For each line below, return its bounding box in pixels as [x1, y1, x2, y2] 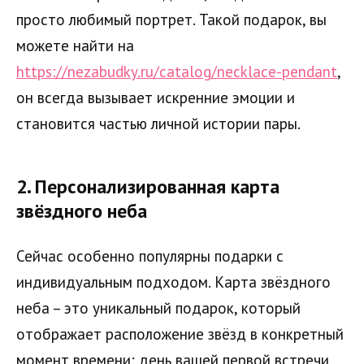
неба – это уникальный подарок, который [16, 297, 301, 318]
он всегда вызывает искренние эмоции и [16, 87, 295, 107]
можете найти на [16, 35, 134, 55]
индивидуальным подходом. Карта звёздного [16, 271, 331, 292]
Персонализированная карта [35, 174, 279, 199]
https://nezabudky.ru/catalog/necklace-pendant [16, 61, 337, 81]
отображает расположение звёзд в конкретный [16, 323, 344, 344]
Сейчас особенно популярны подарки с [16, 245, 284, 266]
